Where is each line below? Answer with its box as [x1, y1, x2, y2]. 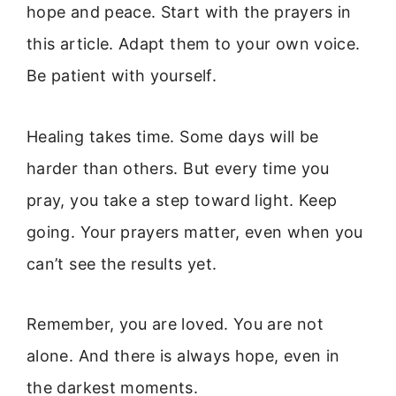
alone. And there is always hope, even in [27, 346, 340, 365]
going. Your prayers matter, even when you [27, 222, 363, 241]
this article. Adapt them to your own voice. [27, 34, 361, 54]
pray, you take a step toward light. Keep [27, 190, 338, 209]
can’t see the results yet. [27, 254, 217, 273]
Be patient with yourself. [27, 66, 217, 86]
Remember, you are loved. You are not [27, 314, 324, 333]
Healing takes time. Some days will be [27, 126, 319, 146]
